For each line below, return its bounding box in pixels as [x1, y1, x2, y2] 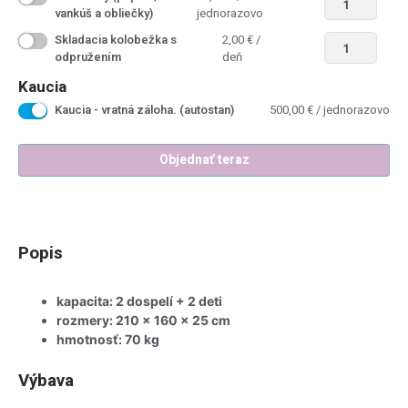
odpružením [55, 47, 121, 66]
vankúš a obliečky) [55, 4, 153, 22]
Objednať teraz [158, 149, 250, 169]
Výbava [18, 368, 74, 394]
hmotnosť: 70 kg [56, 331, 159, 348]
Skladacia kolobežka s [55, 30, 177, 48]
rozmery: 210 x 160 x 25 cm [56, 312, 230, 329]
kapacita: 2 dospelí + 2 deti [56, 293, 222, 310]
